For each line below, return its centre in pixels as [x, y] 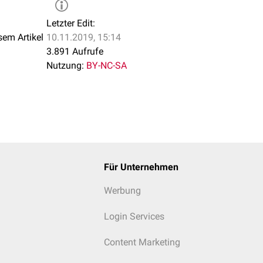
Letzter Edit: [71, 23]
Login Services [134, 216]
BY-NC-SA [107, 65]
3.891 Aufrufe [75, 51]
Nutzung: [65, 65]
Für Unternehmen [141, 167]
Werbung [122, 190]
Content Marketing [142, 242]
